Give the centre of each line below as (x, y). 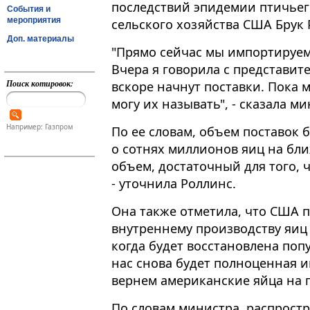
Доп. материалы (40, 38)
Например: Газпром (39, 127)
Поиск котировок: (39, 83)
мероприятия (34, 20)
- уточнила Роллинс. (174, 184)
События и (29, 9)
